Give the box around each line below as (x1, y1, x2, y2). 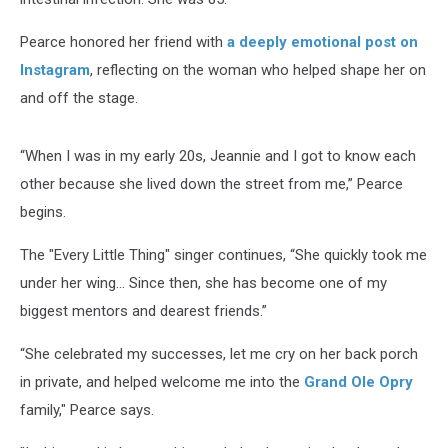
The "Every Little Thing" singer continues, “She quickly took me (20, 245, 427, 264)
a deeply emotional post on (227, 32, 418, 51)
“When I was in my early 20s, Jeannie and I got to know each (20, 146, 416, 165)
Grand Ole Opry (304, 372, 413, 391)
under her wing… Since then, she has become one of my (20, 273, 387, 292)
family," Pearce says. (20, 400, 154, 419)
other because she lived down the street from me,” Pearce (20, 174, 403, 193)
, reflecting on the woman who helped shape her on (90, 60, 426, 79)
